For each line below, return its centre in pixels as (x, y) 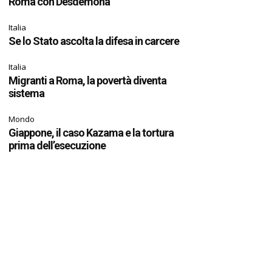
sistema (27, 93)
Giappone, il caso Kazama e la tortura (91, 133)
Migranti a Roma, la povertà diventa (88, 81)
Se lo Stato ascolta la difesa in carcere (94, 41)
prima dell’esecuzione (57, 146)
